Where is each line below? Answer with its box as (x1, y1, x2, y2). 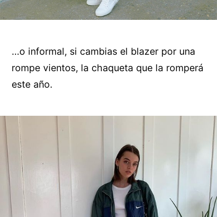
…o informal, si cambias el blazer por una (12, 45, 195, 57)
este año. (12, 78, 52, 90)
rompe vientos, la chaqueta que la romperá (12, 62, 203, 74)
